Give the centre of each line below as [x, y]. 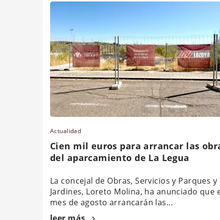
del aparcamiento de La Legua [120, 157]
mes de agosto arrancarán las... [112, 202]
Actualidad [66, 131]
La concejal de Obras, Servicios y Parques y [134, 180]
